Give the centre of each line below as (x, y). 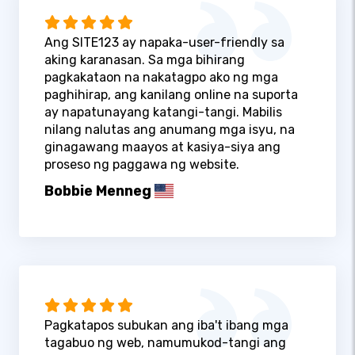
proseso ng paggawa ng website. (142, 164)
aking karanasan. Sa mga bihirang (145, 59)
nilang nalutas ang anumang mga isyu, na (170, 129)
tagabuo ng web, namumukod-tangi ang (165, 343)
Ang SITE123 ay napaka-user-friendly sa (164, 42)
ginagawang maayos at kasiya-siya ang (162, 147)
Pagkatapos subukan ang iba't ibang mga (166, 326)
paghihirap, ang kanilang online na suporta (171, 94)
